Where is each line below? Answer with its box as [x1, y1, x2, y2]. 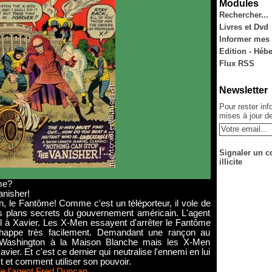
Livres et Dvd [219, 22, 268, 32]
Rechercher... [219, 10, 268, 19]
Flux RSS [219, 59, 254, 68]
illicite [219, 157, 242, 166]
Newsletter [219, 85, 268, 95]
